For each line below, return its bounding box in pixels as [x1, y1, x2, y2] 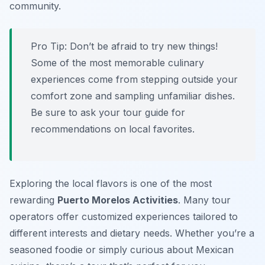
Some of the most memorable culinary [31, 57, 204, 69]
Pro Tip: [31, 40, 67, 53]
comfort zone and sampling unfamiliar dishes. [31, 90, 235, 102]
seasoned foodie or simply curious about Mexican [9, 244, 234, 256]
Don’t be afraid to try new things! [67, 40, 218, 53]
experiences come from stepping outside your [31, 73, 238, 86]
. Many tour [178, 194, 231, 206]
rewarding [9, 194, 57, 206]
